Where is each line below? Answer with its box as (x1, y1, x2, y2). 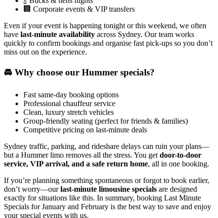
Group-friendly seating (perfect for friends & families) (23, 116, 188, 125)
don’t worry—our (4, 184, 60, 193)
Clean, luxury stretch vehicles (23, 108, 114, 116)
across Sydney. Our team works (95, 30, 194, 39)
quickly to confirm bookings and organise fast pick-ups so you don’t (4, 39, 213, 48)
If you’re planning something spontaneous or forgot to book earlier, (4, 176, 209, 184)
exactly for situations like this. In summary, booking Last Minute (4, 193, 201, 202)
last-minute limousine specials (60, 184, 157, 193)
